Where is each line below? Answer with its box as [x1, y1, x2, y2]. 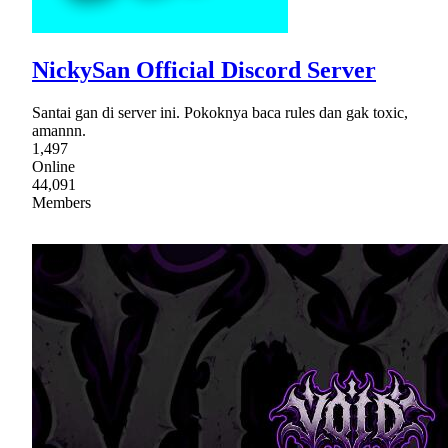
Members [32, 194, 91, 212]
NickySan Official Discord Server [32, 57, 376, 84]
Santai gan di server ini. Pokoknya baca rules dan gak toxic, [32, 104, 408, 122]
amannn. [32, 122, 86, 140]
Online [32, 158, 75, 176]
